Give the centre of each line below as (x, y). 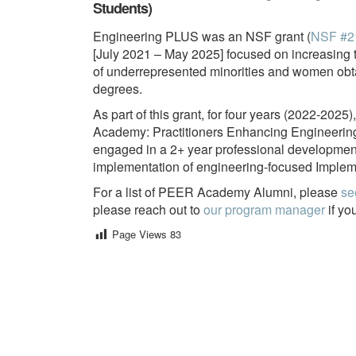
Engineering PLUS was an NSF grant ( (202, 37)
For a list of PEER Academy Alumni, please (217, 192)
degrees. (118, 89)
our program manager (264, 210)
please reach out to (148, 210)
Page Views (139, 234)
